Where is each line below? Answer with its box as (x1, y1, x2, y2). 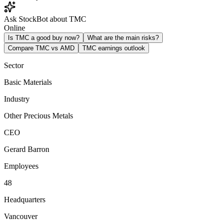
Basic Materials (4, 77, 52, 86)
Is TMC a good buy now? (8, 34, 79, 41)
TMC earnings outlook (82, 44, 145, 52)
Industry (4, 94, 30, 103)
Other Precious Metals (4, 111, 73, 120)
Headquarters (4, 195, 45, 204)
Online (4, 23, 25, 32)
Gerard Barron (4, 145, 49, 153)
